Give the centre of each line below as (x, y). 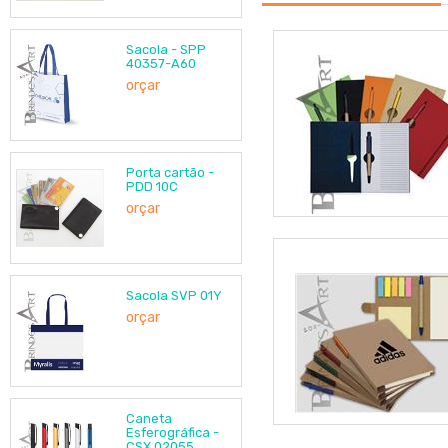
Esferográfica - (172, 432)
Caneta (149, 418)
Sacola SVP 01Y (174, 295)
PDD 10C (152, 186)
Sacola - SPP (166, 49)
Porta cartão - (170, 172)
